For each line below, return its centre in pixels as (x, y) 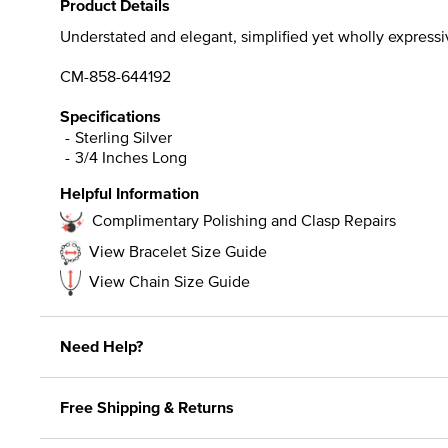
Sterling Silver (123, 136)
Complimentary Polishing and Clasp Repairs (244, 219)
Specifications (110, 116)
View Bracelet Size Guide (178, 250)
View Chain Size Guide (169, 280)
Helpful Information (129, 193)
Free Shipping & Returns (147, 407)
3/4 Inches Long (131, 156)
